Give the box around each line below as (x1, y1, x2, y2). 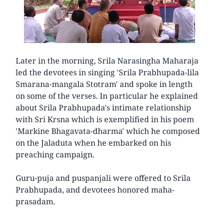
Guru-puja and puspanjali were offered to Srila (16, 172, 191, 183)
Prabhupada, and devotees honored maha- (16, 184, 175, 195)
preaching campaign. (16, 149, 94, 160)
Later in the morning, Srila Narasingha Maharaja (16, 55, 198, 66)
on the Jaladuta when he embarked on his (16, 137, 171, 148)
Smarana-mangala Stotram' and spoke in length (16, 78, 193, 89)
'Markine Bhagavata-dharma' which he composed (16, 125, 200, 136)
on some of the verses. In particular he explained (16, 90, 198, 101)
